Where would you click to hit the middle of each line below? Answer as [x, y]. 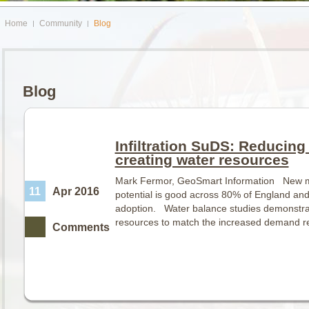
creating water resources [202, 160]
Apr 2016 [76, 191]
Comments [81, 227]
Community [60, 23]
